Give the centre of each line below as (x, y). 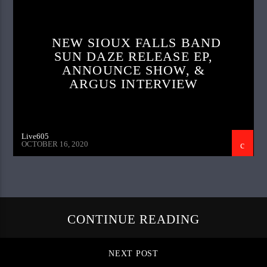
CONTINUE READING (133, 219)
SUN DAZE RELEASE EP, (133, 57)
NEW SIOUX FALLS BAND (136, 43)
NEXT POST (133, 253)
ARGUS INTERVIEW (133, 84)
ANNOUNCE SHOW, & (133, 70)
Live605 (35, 136)
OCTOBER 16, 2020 (55, 144)
